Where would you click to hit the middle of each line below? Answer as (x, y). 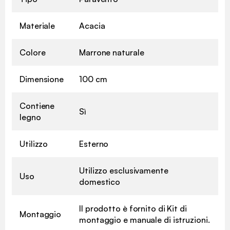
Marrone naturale (112, 52)
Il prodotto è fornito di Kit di (133, 208)
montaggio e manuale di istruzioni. (145, 219)
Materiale (37, 25)
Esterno (94, 143)
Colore (33, 52)
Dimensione (42, 79)
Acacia (92, 25)
